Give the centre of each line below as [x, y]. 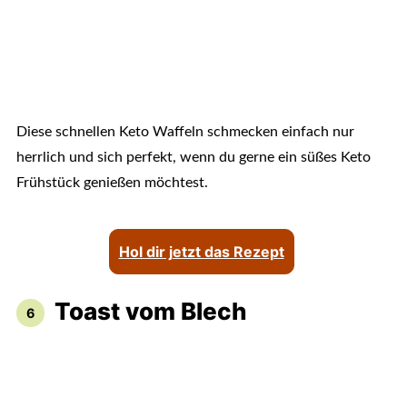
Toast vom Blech [150, 312]
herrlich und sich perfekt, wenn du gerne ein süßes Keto [193, 158]
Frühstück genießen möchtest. [112, 183]
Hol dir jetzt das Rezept [201, 252]
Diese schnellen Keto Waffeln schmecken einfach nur [185, 132]
